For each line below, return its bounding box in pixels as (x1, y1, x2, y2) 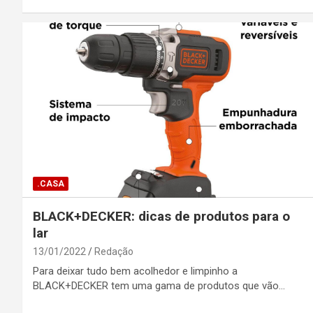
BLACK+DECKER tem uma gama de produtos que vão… (33, 279, 285, 292)
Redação (94, 245, 133, 257)
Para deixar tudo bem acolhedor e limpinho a (33, 264, 238, 277)
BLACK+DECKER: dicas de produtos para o (33, 208, 290, 224)
